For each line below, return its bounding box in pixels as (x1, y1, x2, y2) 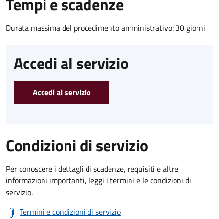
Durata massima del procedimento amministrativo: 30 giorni (6, 22, 205, 34)
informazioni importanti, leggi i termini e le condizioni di (6, 174, 191, 186)
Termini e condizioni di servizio (20, 205, 121, 218)
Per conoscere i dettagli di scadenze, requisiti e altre (6, 162, 178, 175)
